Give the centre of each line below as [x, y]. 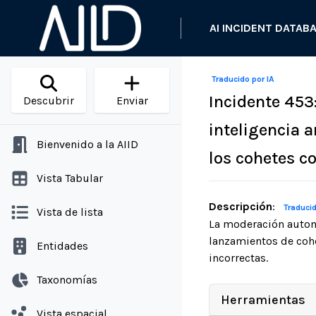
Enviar [132, 101]
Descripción [241, 206]
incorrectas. [238, 258]
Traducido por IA [243, 79]
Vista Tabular [70, 178]
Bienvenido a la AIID [87, 144]
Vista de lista [70, 212]
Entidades [62, 246]
